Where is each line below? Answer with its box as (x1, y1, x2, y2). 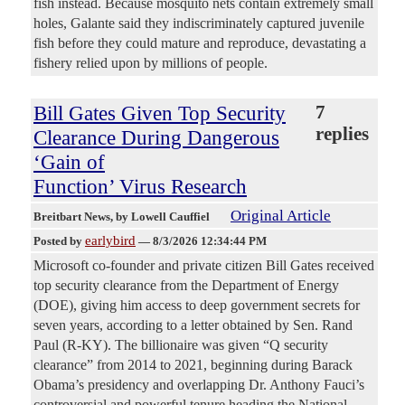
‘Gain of (33, 150, 105, 174)
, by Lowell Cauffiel (110, 210, 212, 224)
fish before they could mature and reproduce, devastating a (33, 35, 366, 52)
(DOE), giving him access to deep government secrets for (33, 297, 360, 314)
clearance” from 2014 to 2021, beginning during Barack (33, 357, 353, 373)
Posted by (33, 234, 85, 249)
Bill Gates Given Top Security (33, 101, 286, 126)
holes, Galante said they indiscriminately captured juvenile (33, 15, 364, 32)
